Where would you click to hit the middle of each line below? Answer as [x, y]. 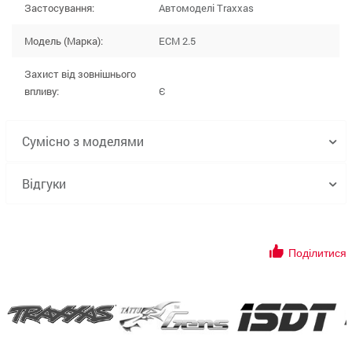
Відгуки [44, 183]
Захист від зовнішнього [80, 74]
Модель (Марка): [63, 41]
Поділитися [317, 253]
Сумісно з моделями [83, 141]
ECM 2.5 [176, 41]
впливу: [41, 91]
